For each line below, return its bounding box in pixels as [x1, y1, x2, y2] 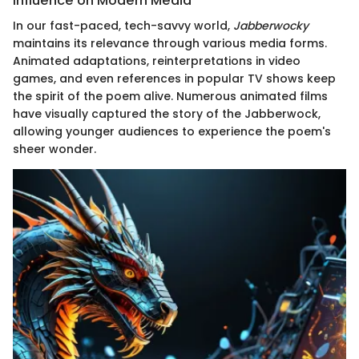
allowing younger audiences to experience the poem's [13, 123, 331, 140]
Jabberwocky [233, 18, 309, 34]
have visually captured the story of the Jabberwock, [13, 106, 321, 123]
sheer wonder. [13, 141, 96, 158]
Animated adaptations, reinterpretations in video [13, 53, 301, 70]
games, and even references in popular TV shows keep [13, 71, 336, 87]
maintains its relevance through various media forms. [13, 35, 327, 52]
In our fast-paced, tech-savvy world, [13, 18, 233, 34]
